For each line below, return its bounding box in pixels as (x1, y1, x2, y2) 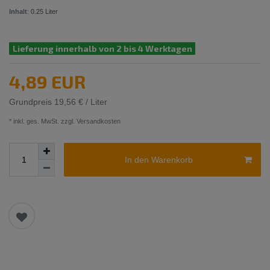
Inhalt (9, 7, 27, 15)
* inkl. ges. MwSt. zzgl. (9, 118, 75, 125)
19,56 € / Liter (54, 97, 107, 107)
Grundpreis (9, 97, 54, 107)
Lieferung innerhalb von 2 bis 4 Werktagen (12, 43, 192, 54)
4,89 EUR (9, 71, 86, 93)
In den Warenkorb (124, 154, 193, 165)
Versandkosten (75, 118, 121, 125)
